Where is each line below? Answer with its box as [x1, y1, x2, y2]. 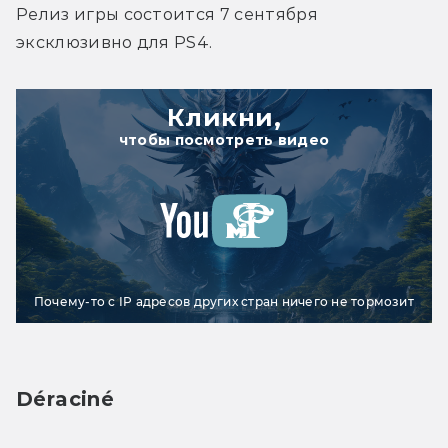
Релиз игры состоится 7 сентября [16, 5, 318, 25]
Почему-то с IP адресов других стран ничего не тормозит [34, 294, 414, 310]
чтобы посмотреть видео [118, 131, 330, 150]
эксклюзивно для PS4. [16, 33, 213, 53]
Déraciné [16, 387, 115, 412]
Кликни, [166, 103, 282, 133]
